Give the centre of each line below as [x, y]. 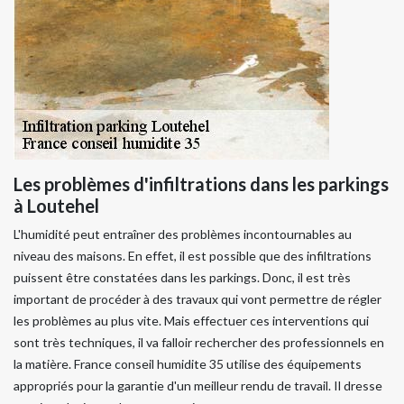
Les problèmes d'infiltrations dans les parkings [201, 184]
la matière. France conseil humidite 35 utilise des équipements [188, 364]
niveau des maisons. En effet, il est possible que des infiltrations [193, 256]
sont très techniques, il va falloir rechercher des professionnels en [199, 343]
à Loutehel [56, 206]
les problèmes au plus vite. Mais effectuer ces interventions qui [191, 321]
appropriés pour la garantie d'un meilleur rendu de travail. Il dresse [198, 386]
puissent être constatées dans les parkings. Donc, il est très [182, 278]
